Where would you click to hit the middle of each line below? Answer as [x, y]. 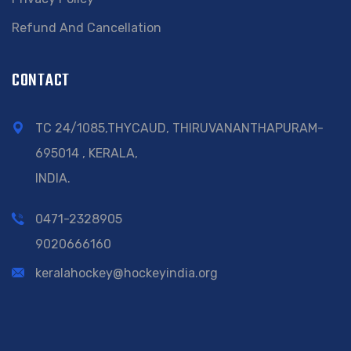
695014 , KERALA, [87, 153]
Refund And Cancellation [87, 28]
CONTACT [41, 81]
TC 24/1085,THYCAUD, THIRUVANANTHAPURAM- [179, 128]
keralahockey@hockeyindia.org [127, 273]
